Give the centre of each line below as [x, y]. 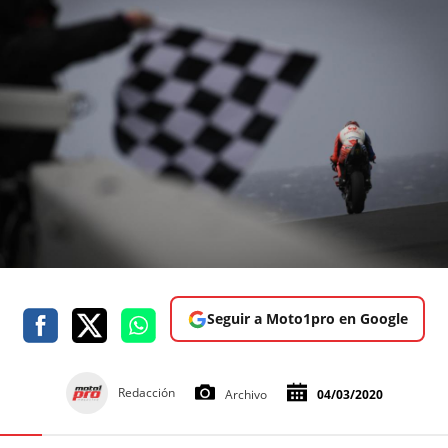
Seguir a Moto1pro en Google [307, 319]
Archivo [245, 395]
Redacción [146, 393]
